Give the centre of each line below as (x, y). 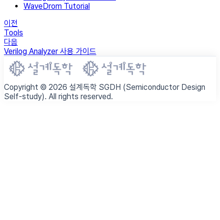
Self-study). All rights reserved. (58, 96)
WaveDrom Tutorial (57, 6)
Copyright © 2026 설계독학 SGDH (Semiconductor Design (105, 87)
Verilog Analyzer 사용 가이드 (50, 51)
